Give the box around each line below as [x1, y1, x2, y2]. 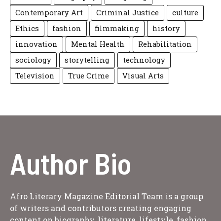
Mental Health [71, 39, 125, 49]
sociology [15, 55, 51, 65]
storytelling [65, 55, 110, 65]
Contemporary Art [15, 8, 83, 17]
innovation [15, 39, 58, 49]
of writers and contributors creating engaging [10, 203, 191, 213]
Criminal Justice [96, 8, 159, 17]
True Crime [68, 71, 109, 80]
